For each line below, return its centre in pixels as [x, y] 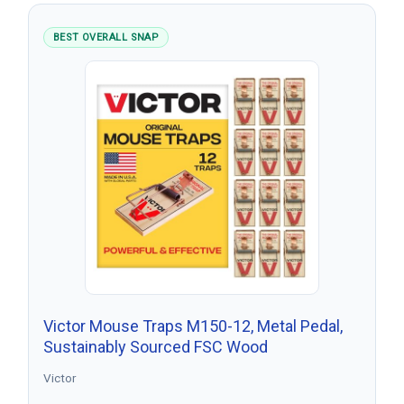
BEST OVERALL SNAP [106, 37]
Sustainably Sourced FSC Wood [155, 346]
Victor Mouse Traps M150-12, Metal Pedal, [193, 326]
